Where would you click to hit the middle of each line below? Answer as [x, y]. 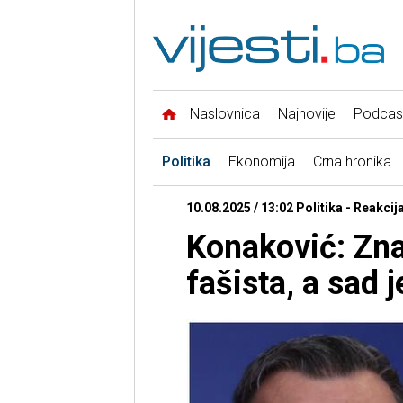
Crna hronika [352, 162]
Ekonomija [261, 162]
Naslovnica [224, 114]
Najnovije [306, 114]
